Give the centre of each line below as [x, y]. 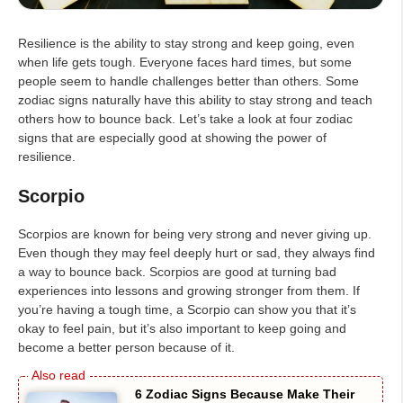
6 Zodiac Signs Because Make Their [245, 394]
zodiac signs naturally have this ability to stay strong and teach [195, 99]
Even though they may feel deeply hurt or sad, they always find [197, 252]
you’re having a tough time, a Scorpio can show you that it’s [187, 309]
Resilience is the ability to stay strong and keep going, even [186, 43]
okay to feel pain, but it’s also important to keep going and [182, 328]
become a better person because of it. [126, 347]
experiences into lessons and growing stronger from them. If [189, 290]
